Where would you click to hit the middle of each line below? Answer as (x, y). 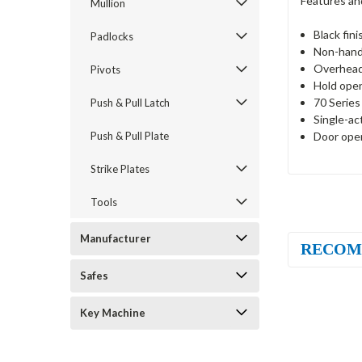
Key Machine (113, 313)
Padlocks (112, 36)
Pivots (105, 69)
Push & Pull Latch (130, 103)
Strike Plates (120, 169)
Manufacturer (116, 238)
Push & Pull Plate (130, 136)
